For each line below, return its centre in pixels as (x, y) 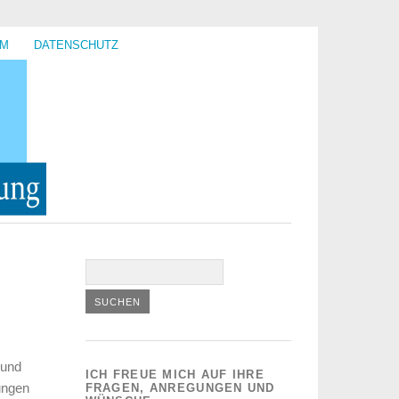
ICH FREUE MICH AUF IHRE (175, 375)
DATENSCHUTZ (76, 45)
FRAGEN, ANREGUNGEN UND (180, 388)
